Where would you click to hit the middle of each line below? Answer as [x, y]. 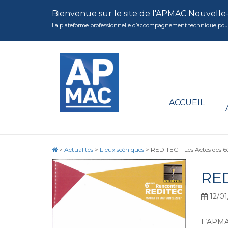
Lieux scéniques [122, 149]
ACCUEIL [187, 103]
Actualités [79, 149]
